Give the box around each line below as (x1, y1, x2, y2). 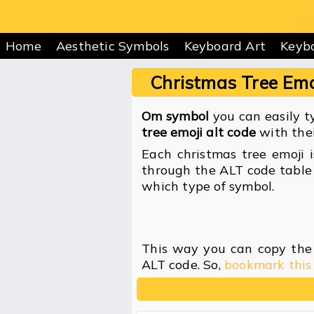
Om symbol (142, 108, 210, 125)
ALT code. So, (142, 257, 224, 273)
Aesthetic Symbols (56, 38, 170, 54)
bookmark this (224, 257, 312, 273)
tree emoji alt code (142, 124, 256, 141)
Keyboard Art (184, 38, 266, 54)
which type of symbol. (142, 178, 275, 195)
